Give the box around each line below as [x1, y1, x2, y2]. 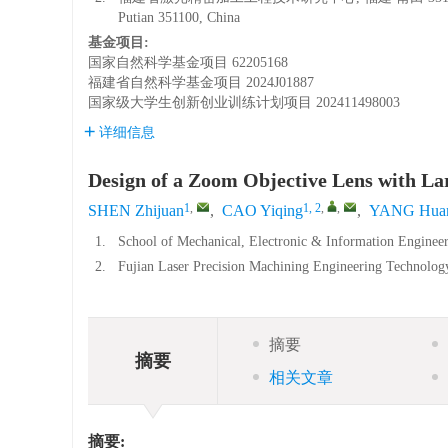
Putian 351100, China [118, 10, 240, 25]
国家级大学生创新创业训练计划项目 [88, 95, 312, 110]
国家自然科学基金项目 [88, 55, 228, 70]
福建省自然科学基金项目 [88, 75, 242, 90]
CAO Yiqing [222, 202, 303, 219]
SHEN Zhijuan [88, 202, 184, 219]
